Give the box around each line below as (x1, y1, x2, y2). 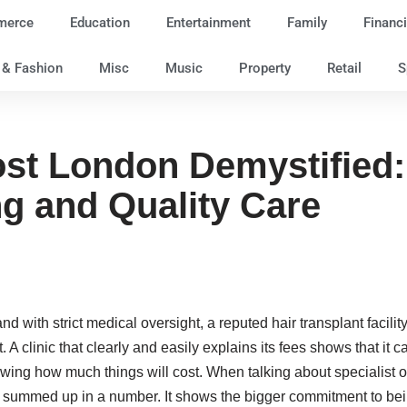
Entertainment (165, 15, 251, 31)
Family (286, 15, 327, 31)
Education (69, 15, 130, 31)
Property (238, 60, 291, 76)
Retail (326, 60, 362, 76)
